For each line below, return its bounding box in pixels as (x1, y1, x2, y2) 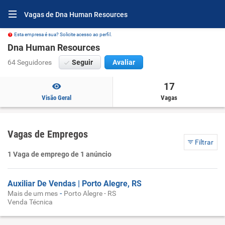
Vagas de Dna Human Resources (24, 11, 128, 19)
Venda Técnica (8, 198, 53, 206)
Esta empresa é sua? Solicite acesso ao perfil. (14, 32, 112, 37)
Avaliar (113, 58, 135, 66)
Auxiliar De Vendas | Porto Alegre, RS (8, 179, 142, 188)
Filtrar (193, 138, 213, 146)
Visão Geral (41, 94, 71, 101)
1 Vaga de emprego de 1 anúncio (8, 150, 111, 158)
